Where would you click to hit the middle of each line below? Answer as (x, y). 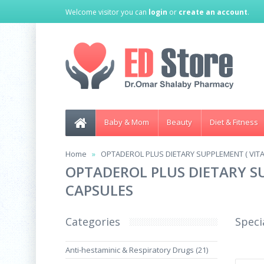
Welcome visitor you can (107, 12)
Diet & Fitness (234, 122)
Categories (93, 222)
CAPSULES (99, 190)
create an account (213, 12)
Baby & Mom (127, 122)
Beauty (179, 122)
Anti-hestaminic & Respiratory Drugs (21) (137, 250)
